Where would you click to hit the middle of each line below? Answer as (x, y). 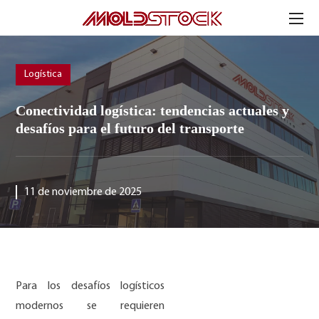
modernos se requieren (90, 306)
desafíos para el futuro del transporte (130, 128)
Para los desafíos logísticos (90, 286)
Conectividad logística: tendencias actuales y (153, 110)
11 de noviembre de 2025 (83, 192)
